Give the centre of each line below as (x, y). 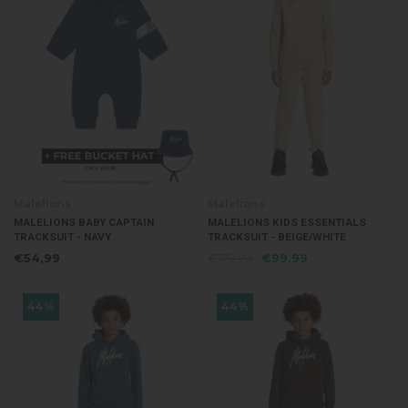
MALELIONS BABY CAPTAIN (83, 223)
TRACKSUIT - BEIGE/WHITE (277, 237)
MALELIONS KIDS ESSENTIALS (287, 223)
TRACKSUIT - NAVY (62, 237)
